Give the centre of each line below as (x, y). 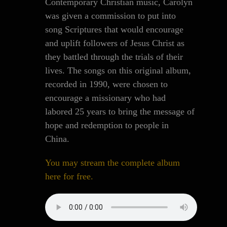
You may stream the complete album (112, 163)
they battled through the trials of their (114, 57)
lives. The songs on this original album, (118, 70)
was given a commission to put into (110, 16)
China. (57, 139)
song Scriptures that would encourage (114, 29)
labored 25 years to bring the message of (120, 111)
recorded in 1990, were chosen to (106, 84)
